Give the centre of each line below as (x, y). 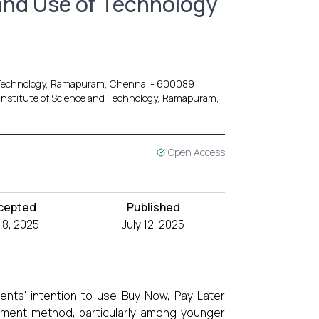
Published (153, 207)
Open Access (197, 152)
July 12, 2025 (153, 224)
